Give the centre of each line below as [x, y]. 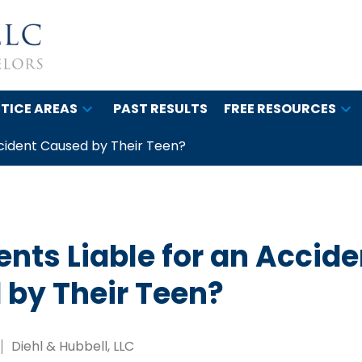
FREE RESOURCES [280, 108]
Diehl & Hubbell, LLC [73, 347]
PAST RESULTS [160, 108]
